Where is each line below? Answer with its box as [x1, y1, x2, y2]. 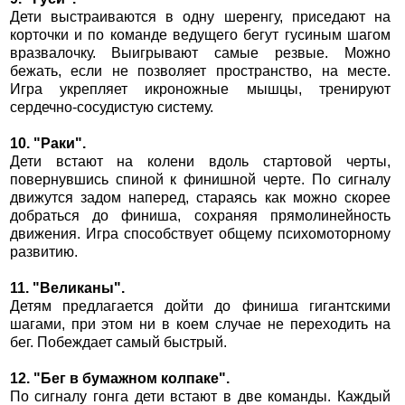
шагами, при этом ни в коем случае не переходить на [9, 316, 391, 333]
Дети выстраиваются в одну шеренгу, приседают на [9, 9, 391, 25]
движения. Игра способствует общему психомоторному [9, 226, 391, 242]
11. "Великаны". [9, 280, 125, 297]
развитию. [9, 244, 78, 260]
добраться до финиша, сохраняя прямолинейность [9, 208, 391, 224]
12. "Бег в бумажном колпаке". [9, 371, 230, 387]
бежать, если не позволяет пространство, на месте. [9, 63, 391, 80]
